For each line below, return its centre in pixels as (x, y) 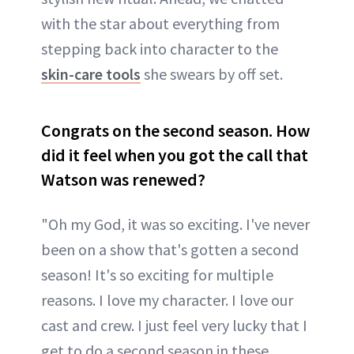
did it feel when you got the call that (175, 155)
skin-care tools (91, 74)
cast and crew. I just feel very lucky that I (174, 325)
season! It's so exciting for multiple (157, 275)
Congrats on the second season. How (175, 130)
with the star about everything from (160, 23)
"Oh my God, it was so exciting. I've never (175, 224)
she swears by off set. (212, 74)
